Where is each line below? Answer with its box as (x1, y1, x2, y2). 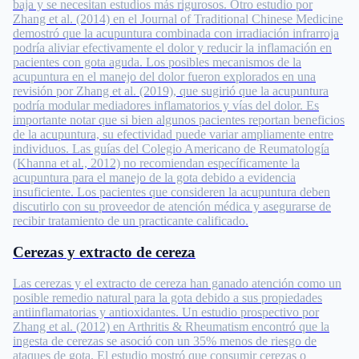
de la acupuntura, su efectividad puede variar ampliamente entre (13, 127, 333, 142)
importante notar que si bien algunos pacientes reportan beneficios (13, 113, 345, 127)
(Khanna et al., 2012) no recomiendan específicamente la (13, 156, 300, 171)
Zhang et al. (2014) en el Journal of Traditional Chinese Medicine (13, 12, 343, 26)
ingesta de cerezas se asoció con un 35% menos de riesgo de (13, 333, 317, 348)
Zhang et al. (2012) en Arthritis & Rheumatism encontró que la (13, 319, 329, 333)
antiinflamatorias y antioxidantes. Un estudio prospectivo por (13, 305, 319, 319)
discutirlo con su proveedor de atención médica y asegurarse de (13, 200, 331, 214)
